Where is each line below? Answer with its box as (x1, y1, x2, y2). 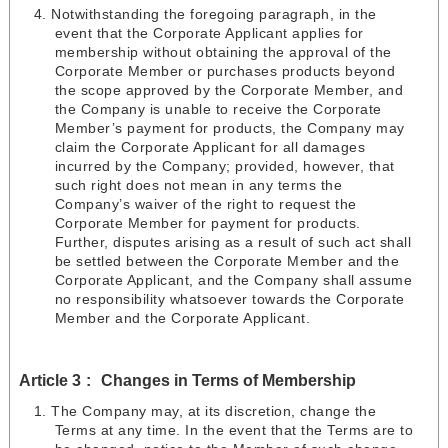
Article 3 (18, 371, 81, 390)
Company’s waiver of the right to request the (54, 196, 357, 213)
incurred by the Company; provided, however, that (54, 158, 395, 175)
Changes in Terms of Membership (100, 371, 356, 390)
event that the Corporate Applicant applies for (54, 25, 364, 42)
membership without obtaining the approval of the (54, 44, 392, 61)
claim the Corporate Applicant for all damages (54, 139, 366, 156)
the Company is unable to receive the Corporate (54, 101, 382, 118)
